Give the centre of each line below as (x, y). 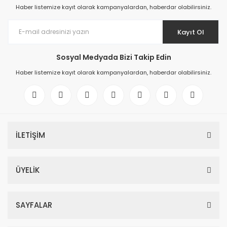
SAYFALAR (34, 205)
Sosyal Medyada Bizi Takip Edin (113, 57)
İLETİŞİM (30, 135)
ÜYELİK (28, 170)
